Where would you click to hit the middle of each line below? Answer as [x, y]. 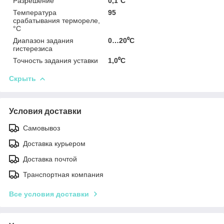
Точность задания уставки [55, 60]
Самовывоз [41, 128]
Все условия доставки [49, 194]
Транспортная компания [63, 174]
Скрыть [22, 78]
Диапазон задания [43, 40]
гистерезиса [33, 48]
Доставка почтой [50, 159]
